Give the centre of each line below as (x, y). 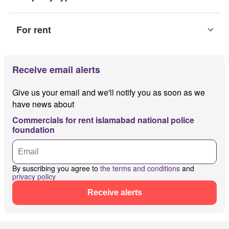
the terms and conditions (140, 168)
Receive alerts (114, 193)
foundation (33, 130)
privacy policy (34, 177)
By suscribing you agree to (56, 168)
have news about (43, 104)
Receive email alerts (56, 70)
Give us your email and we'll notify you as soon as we (109, 93)
